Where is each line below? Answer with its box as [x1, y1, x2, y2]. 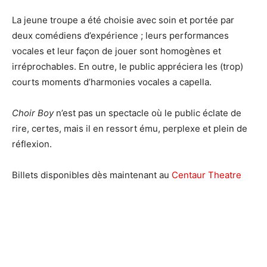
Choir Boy [12, 107, 54, 119]
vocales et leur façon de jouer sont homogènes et [12, 45, 221, 57]
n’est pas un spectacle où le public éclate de [54, 107, 241, 119]
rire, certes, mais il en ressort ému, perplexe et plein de [12, 123, 247, 135]
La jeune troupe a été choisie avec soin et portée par [12, 14, 234, 26]
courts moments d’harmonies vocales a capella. [12, 76, 212, 88]
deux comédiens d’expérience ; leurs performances [12, 30, 229, 42]
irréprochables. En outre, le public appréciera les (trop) [12, 61, 243, 73]
